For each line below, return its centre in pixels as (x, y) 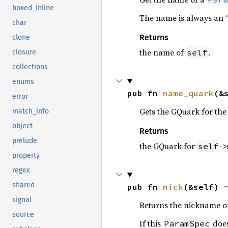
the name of (162, 52)
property (26, 156)
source (23, 215)
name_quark (188, 93)
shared (23, 185)
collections (30, 67)
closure (24, 52)
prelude (25, 141)
